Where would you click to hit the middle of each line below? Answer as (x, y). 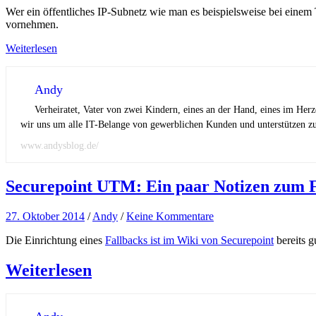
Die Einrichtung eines (55, 240)
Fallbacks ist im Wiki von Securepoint (189, 240)
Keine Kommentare (170, 216)
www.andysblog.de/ (60, 145)
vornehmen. (32, 24)
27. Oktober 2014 (45, 216)
